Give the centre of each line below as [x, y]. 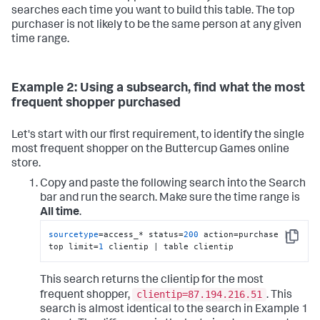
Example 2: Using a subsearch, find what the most [158, 89]
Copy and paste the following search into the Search [173, 185]
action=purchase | [244, 235]
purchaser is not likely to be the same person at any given [156, 26]
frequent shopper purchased [96, 104]
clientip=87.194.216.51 [199, 295]
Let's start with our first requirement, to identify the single [158, 136]
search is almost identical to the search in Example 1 [174, 310]
